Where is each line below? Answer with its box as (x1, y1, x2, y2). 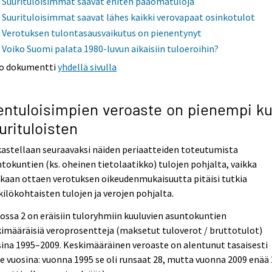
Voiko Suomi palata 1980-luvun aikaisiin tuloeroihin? (2, 42, 219, 55)
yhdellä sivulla (58, 61, 117, 73)
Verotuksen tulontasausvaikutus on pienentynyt (2, 27, 202, 39)
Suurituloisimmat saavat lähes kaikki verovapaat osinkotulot (2, 11, 256, 24)
